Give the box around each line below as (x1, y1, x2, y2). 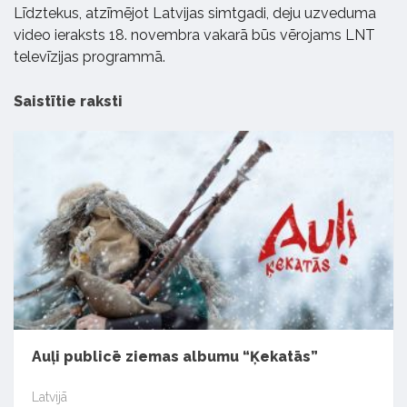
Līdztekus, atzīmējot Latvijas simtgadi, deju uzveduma (14, 5, 376, 23)
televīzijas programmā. (14, 48, 165, 66)
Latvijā (32, 389, 67, 404)
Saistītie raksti (14, 93, 123, 111)
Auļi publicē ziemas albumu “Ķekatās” (32, 348, 318, 365)
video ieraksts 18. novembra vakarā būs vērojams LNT (14, 26, 375, 45)
